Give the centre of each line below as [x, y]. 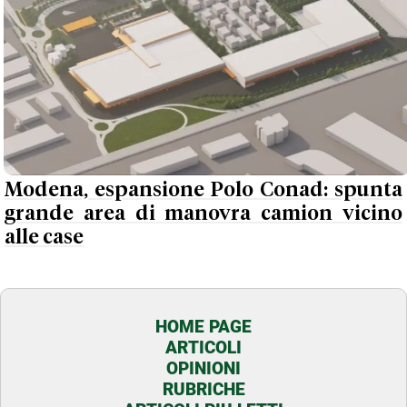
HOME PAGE [203, 327]
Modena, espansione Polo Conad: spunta [203, 191]
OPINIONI [203, 369]
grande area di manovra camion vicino [203, 214]
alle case [44, 238]
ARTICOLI [203, 348]
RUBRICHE [203, 390]
